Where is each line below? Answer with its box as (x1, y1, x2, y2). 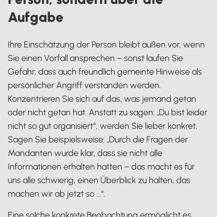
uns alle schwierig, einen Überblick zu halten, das (8, 174, 190, 186)
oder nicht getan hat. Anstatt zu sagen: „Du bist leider (8, 107, 207, 118)
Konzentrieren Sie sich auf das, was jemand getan (8, 93, 196, 104)
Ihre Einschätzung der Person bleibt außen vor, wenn (8, 39, 205, 50)
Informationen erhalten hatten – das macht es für (8, 161, 195, 172)
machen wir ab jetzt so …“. (8, 188, 105, 199)
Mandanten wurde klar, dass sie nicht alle (8, 147, 162, 158)
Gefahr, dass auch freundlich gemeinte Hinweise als (8, 66, 202, 77)
